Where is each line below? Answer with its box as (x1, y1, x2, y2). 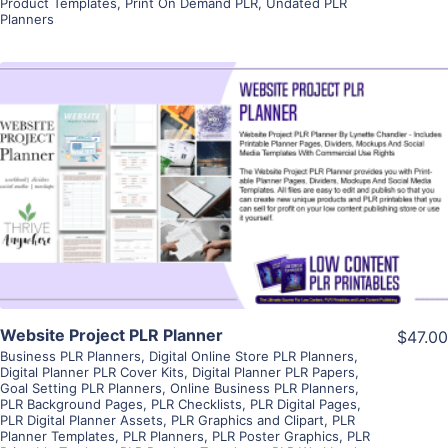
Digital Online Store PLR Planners (149, 347, 354, 364)
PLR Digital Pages (250, 395, 357, 412)
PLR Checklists (151, 395, 242, 412)
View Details (174, 146, 274, 167)
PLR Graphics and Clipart (171, 411, 324, 428)
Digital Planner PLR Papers (192, 363, 355, 380)
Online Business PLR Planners (170, 379, 355, 396)
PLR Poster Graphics (212, 427, 339, 444)
